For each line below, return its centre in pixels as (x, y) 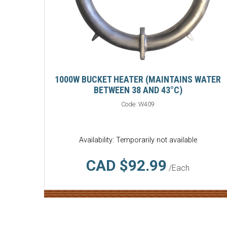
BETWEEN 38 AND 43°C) (138, 90)
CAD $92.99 (126, 166)
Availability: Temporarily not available (138, 140)
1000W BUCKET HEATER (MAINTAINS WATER (138, 80)
